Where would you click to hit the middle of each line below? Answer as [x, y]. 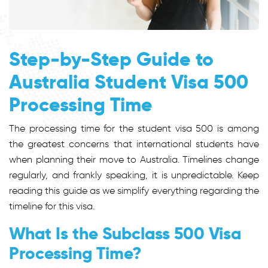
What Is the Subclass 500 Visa [125, 233]
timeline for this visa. [52, 206]
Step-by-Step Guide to [111, 59]
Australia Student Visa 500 [129, 82]
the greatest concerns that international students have [134, 144]
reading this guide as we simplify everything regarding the [134, 190]
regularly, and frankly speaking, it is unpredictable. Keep [134, 175]
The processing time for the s [75, 128]
